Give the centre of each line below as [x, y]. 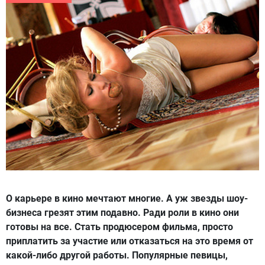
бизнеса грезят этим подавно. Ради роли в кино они [122, 213]
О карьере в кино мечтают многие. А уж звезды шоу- [127, 199]
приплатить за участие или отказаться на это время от [130, 241]
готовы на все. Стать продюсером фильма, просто [119, 227]
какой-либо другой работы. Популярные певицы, [117, 256]
